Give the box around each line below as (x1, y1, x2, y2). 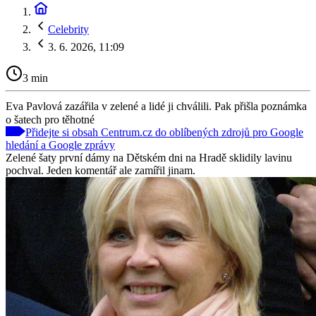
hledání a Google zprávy (6, 138, 115, 151)
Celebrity (48, 23, 89, 35)
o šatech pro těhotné (6, 113, 95, 126)
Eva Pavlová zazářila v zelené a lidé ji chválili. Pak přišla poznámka (6, 99, 307, 112)
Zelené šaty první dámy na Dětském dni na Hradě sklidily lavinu (6, 151, 292, 164)
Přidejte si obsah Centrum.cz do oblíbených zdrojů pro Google (25, 126, 303, 138)
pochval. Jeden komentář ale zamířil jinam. (6, 164, 195, 176)
